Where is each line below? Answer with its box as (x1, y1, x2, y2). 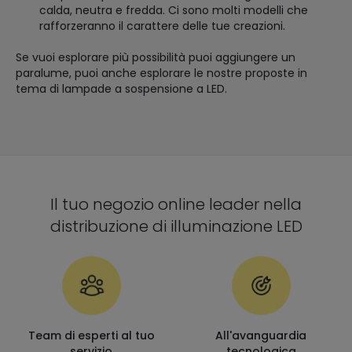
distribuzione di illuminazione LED (49, 215, 302, 238)
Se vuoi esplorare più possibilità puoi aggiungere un (16, 49, 295, 66)
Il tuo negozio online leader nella (50, 193, 302, 216)
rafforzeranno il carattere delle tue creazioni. (39, 18, 285, 35)
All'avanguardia (215, 328, 306, 344)
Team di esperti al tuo (27, 328, 155, 344)
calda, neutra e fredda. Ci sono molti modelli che (39, 2, 308, 19)
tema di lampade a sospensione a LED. (16, 81, 227, 97)
